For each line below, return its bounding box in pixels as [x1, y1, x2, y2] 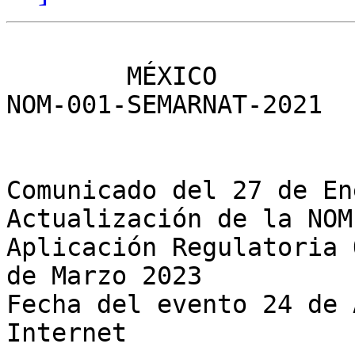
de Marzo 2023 [6, 261, 202, 291]
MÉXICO [6, 62, 127, 91]
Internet [6, 319, 127, 348]
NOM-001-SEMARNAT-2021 [6, 90, 323, 120]
